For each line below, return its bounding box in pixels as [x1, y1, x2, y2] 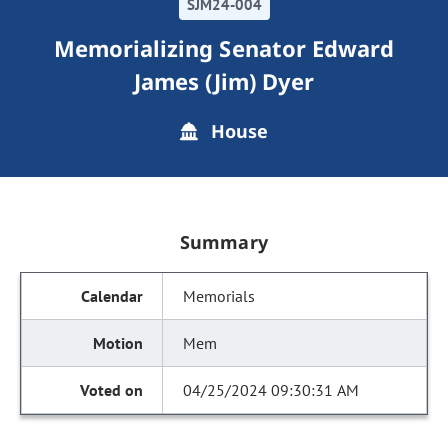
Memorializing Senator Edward [54, 33, 394, 63]
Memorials [183, 286, 256, 306]
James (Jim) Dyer [133, 66, 315, 96]
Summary [180, 230, 268, 254]
